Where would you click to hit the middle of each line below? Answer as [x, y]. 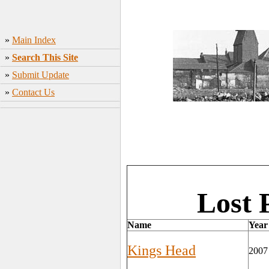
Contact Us [33, 92]
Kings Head [162, 250]
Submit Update [41, 75]
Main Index [34, 40]
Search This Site [45, 57]
